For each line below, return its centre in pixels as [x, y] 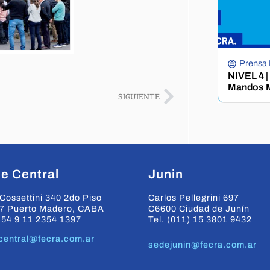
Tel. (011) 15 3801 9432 [200, 220]
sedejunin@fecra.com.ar [202, 245]
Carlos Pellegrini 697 [194, 198]
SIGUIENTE [139, 96]
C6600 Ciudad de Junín [199, 209]
